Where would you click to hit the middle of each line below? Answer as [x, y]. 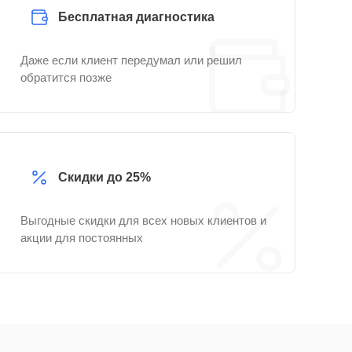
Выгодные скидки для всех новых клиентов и [143, 220]
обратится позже [66, 77]
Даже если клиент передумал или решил [131, 60]
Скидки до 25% [104, 177]
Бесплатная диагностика [136, 17]
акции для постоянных [82, 238]
